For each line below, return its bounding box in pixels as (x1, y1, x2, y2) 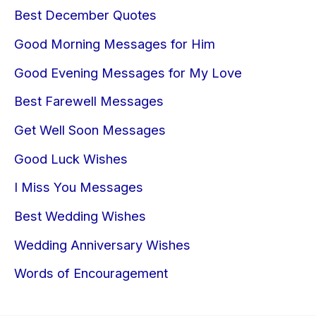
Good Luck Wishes (14, 150, 128, 166)
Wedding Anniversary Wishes (14, 236, 190, 253)
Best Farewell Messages (14, 93, 164, 109)
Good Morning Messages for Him (14, 36, 215, 52)
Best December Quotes (14, 7, 157, 23)
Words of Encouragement (14, 265, 168, 281)
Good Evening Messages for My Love (14, 64, 242, 80)
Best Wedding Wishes (14, 208, 146, 224)
